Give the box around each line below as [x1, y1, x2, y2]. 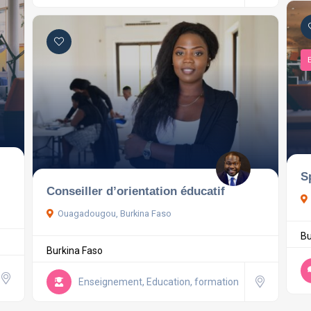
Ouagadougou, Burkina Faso [57, 208, 171, 219]
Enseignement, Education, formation [78, 276, 239, 287]
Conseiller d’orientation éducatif [46, 184, 225, 199]
